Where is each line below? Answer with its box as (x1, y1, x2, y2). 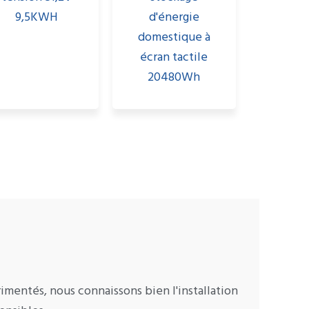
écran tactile (140, 46, 208, 70)
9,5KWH (15, 6, 59, 30)
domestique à (137, 26, 210, 50)
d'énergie (148, 6, 199, 30)
